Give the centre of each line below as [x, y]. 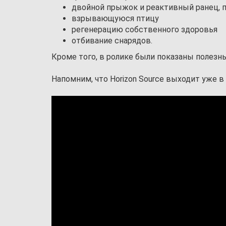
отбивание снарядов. [112, 41]
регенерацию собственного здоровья [145, 30]
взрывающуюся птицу [115, 19]
